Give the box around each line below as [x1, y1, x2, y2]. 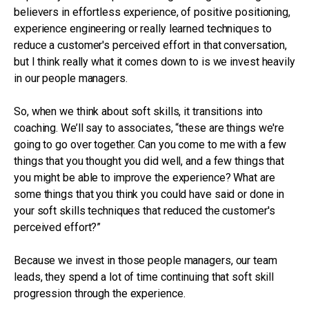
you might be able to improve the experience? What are [14, 171, 275, 184]
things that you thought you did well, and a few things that [14, 154, 285, 168]
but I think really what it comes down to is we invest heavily [14, 55, 295, 68]
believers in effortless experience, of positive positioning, [14, 6, 290, 19]
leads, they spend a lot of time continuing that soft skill [14, 270, 275, 283]
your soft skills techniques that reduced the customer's [14, 204, 275, 217]
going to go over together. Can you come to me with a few [14, 138, 287, 151]
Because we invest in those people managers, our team [14, 254, 277, 267]
